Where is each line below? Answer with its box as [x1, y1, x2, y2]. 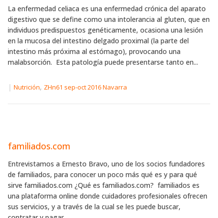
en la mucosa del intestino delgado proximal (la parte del [8, 36, 189, 46]
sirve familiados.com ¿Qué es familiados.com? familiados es [8, 181, 200, 190]
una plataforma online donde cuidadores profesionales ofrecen [8, 191, 207, 201]
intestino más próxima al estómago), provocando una [8, 47, 181, 56]
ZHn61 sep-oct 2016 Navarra [44, 83, 127, 92]
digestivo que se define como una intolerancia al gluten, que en [8, 15, 210, 24]
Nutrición [14, 83, 40, 92]
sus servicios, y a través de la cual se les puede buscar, [8, 202, 181, 212]
